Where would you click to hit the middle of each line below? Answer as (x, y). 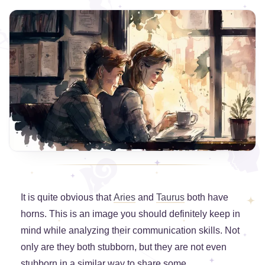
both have (206, 198)
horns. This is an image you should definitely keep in (130, 214)
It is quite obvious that (67, 198)
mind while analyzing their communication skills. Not (130, 231)
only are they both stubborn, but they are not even (124, 247)
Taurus (170, 198)
